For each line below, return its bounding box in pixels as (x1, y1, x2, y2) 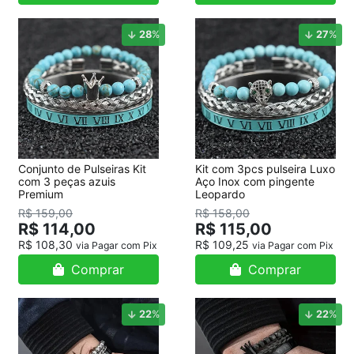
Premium (18, 187, 63, 201)
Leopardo (195, 187, 245, 201)
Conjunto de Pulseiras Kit (18, 162, 146, 175)
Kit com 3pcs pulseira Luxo (195, 162, 335, 175)
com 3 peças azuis (18, 175, 115, 188)
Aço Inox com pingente (195, 175, 314, 188)
